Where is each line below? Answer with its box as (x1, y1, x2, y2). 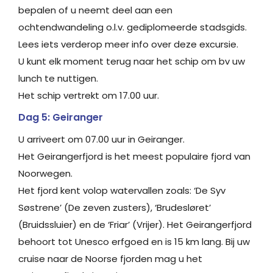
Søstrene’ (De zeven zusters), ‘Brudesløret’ (18, 201, 211, 214)
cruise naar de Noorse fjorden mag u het (18, 252, 202, 266)
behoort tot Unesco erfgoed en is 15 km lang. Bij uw (18, 235, 250, 249)
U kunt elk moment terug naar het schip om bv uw (18, 55, 245, 68)
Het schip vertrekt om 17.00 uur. (18, 89, 159, 102)
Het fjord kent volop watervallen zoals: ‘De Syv (18, 184, 225, 197)
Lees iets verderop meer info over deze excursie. (18, 38, 238, 51)
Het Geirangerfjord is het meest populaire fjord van (18, 150, 250, 163)
